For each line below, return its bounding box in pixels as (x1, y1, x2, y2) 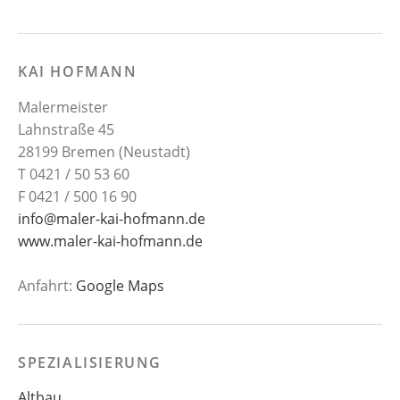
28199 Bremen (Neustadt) (18, 141, 190, 162)
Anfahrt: (18, 275, 76, 296)
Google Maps (76, 275, 164, 296)
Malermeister (18, 96, 108, 117)
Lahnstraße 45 (18, 119, 114, 139)
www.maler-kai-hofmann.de (18, 230, 203, 251)
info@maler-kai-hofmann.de (18, 208, 205, 229)
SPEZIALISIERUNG (18, 352, 162, 372)
